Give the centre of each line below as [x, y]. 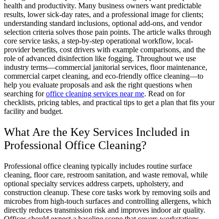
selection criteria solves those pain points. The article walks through [108, 32]
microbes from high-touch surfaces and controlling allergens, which [108, 201]
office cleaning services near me [95, 93]
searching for [25, 93]
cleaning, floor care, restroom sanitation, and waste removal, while [106, 175]
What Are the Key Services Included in [97, 132]
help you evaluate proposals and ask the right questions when [98, 85]
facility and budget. [33, 111]
